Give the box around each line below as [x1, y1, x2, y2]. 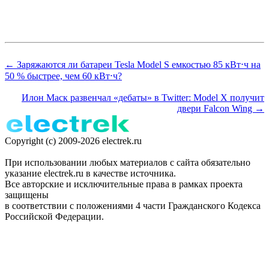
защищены [5, 190, 49, 201]
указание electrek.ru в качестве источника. [5, 168, 176, 179]
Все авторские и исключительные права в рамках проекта [5, 179, 243, 190]
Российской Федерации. [5, 211, 104, 222]
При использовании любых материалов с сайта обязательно [5, 157, 250, 168]
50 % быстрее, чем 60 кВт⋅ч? [5, 71, 122, 82]
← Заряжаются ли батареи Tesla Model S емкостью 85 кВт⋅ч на [5, 59, 261, 70]
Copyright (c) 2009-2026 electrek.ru [5, 136, 142, 147]
